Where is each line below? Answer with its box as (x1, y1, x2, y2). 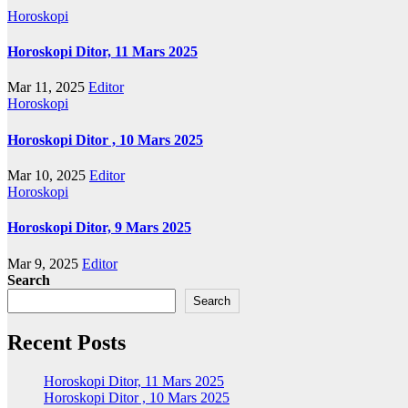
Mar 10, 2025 (7, 168, 89, 183)
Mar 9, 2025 (7, 255, 82, 271)
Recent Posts (7, 331, 126, 355)
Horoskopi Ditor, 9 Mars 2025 (7, 219, 191, 236)
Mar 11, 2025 (7, 79, 88, 96)
